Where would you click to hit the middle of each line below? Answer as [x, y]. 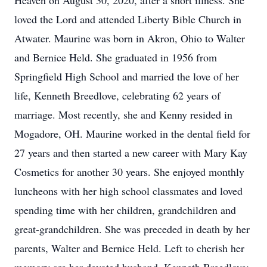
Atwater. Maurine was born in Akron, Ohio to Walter [130, 38]
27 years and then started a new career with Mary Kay [131, 153]
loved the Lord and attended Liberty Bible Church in [128, 19]
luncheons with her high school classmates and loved [128, 191]
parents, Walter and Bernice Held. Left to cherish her [129, 248]
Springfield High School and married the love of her [127, 76]
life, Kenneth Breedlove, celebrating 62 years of [117, 95]
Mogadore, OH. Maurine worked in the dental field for [132, 133]
